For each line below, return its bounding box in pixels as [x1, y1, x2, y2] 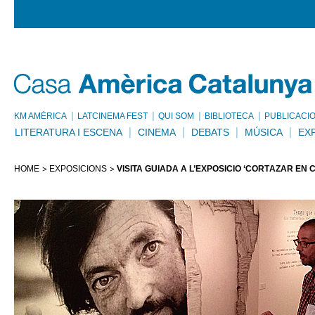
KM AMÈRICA [14, 111, 67, 121]
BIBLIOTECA [205, 111, 254, 121]
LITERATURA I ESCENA [15, 127, 122, 138]
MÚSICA [245, 127, 283, 138]
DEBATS [191, 127, 229, 138]
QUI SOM [158, 111, 194, 121]
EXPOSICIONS [49, 164, 107, 174]
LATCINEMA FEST [77, 111, 148, 121]
